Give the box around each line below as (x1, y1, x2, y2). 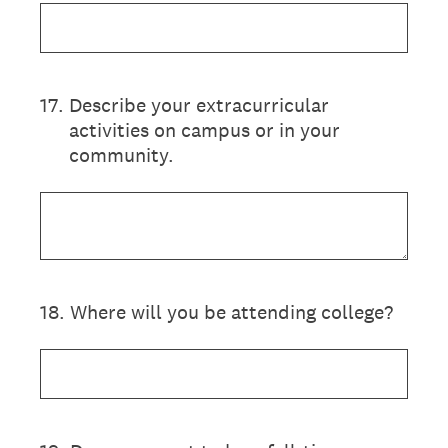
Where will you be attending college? (70, 299, 393, 325)
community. (69, 142, 174, 168)
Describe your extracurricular (69, 92, 329, 118)
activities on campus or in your (69, 117, 340, 143)
